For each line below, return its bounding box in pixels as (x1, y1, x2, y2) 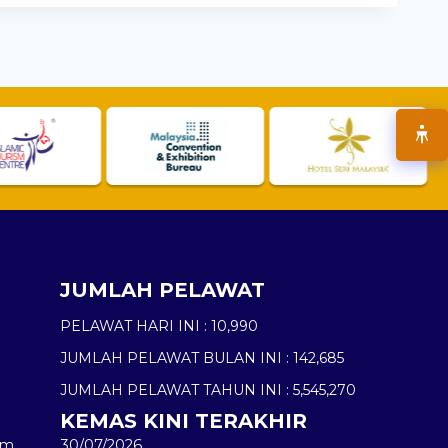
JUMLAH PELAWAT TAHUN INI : (60, 381, 290, 400)
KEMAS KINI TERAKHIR (60, 409, 308, 434)
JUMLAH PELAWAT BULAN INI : (60, 349, 290, 368)
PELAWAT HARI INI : (60, 317, 208, 336)
